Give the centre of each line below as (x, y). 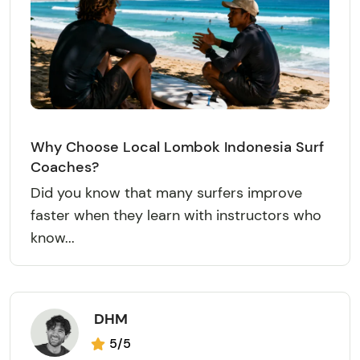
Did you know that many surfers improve (166, 192)
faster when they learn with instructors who (176, 215)
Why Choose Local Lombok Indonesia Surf (177, 147)
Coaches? (65, 167)
